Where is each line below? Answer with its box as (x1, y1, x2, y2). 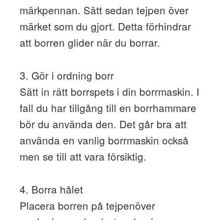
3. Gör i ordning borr (19, 67, 114, 82)
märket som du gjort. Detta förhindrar (19, 18, 191, 33)
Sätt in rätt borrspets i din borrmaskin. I (19, 83, 199, 99)
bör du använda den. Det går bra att (19, 116, 187, 131)
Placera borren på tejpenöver (19, 197, 155, 213)
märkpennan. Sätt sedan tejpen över (19, 2, 189, 17)
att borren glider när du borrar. (19, 34, 163, 50)
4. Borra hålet (19, 181, 83, 196)
